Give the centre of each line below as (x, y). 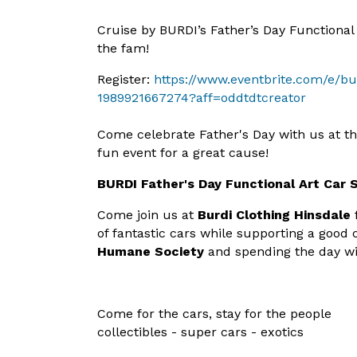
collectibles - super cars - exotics (200, 332)
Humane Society (151, 251)
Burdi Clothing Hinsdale (274, 215)
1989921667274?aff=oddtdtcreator (202, 98)
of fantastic (131, 233)
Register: (126, 79)
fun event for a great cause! (183, 153)
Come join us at (147, 215)
